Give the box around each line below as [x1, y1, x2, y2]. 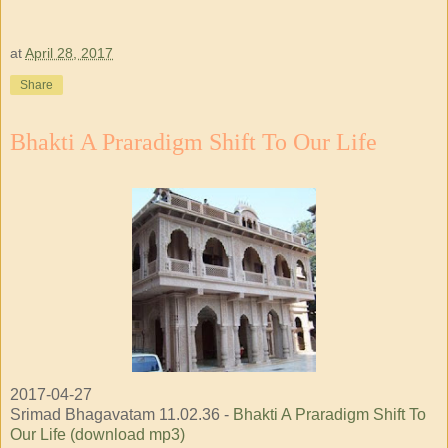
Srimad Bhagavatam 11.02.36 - [10, 406, 233, 424]
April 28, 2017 [25, 45, 113, 62]
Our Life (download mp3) [10, 426, 185, 444]
